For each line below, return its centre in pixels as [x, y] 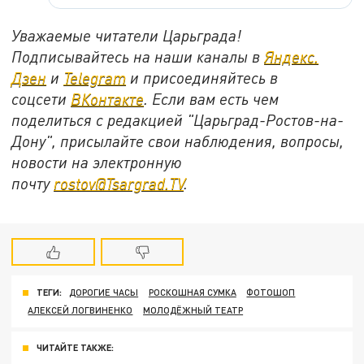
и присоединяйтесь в [202, 77]
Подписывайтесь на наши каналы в [138, 56]
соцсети [41, 98]
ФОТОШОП [271, 292]
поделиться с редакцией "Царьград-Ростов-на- [178, 119]
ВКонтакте [108, 98]
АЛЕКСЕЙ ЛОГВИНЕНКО [80, 310]
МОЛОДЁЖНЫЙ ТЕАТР [193, 310]
